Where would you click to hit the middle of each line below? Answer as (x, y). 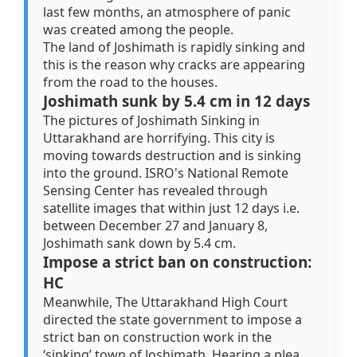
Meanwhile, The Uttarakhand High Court (166, 302)
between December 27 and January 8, (156, 226)
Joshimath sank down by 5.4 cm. (140, 243)
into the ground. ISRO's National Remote (166, 173)
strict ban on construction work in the (158, 337)
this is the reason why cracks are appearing (175, 65)
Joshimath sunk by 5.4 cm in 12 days (177, 101)
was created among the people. (139, 30)
